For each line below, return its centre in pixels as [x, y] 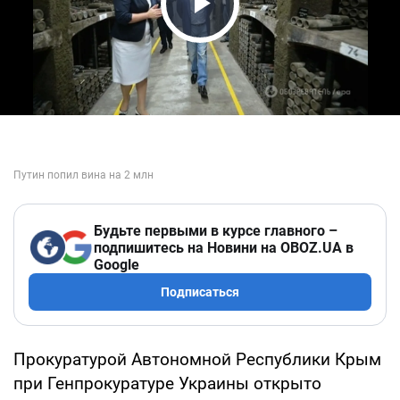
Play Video [250, 37]
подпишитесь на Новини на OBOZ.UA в [224, 247]
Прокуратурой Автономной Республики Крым [197, 359]
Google [117, 264]
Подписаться [200, 292]
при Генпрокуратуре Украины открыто [167, 383]
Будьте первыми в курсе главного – [216, 230]
